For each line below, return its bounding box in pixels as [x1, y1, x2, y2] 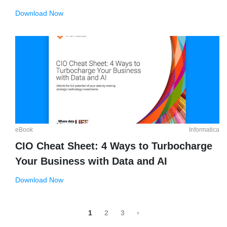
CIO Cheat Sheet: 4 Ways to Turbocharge [15, 140, 212, 152]
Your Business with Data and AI [15, 155, 167, 167]
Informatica [189, 126, 219, 133]
